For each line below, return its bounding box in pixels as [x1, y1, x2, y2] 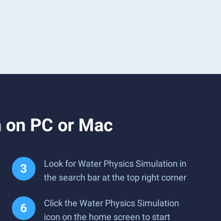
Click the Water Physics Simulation [44, 198, 179, 208]
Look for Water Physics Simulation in [44, 158, 186, 169]
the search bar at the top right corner [44, 172, 186, 183]
